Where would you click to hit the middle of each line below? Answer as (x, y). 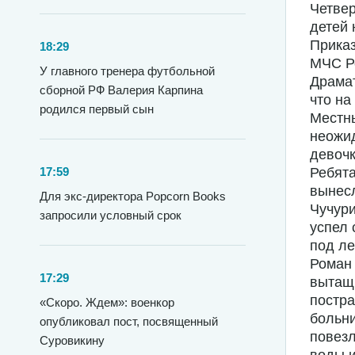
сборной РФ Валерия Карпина (121, 90)
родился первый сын (97, 109)
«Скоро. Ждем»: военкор (107, 302)
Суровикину (72, 340)
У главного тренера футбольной (127, 71)
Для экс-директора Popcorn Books (133, 196)
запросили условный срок (111, 215)
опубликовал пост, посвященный (129, 321)
